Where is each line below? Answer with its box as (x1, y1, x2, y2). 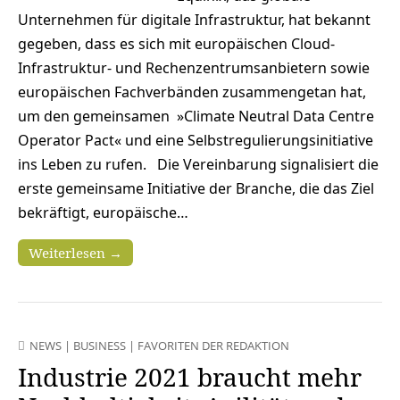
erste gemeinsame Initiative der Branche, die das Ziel (18, 179, 374, 199)
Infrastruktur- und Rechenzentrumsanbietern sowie (18, 58, 370, 79)
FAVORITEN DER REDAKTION (137, 337, 289, 354)
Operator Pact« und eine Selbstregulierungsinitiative (18, 130, 373, 151)
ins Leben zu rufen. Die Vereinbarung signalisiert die (18, 154, 379, 175)
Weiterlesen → (29, 244, 122, 262)
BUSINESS (73, 337, 126, 354)
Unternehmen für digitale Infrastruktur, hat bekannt (18, 10, 371, 30)
